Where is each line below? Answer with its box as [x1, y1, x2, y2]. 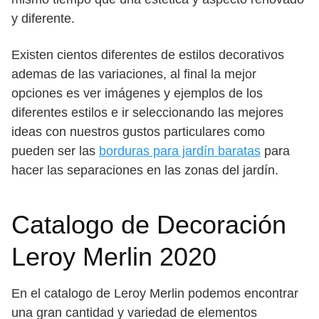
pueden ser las [11, 144, 99, 158]
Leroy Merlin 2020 [11, 242, 216, 271]
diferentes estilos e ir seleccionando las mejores [11, 105, 283, 120]
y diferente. [11, 11, 75, 26]
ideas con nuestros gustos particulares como [11, 125, 265, 139]
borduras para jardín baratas [99, 144, 261, 158]
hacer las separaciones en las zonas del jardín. [11, 163, 278, 177]
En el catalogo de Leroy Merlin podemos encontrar [11, 286, 298, 300]
